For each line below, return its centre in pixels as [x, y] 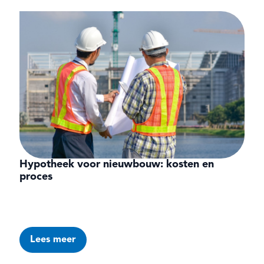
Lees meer [53, 240]
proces [36, 177]
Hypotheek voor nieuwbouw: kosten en [117, 165]
